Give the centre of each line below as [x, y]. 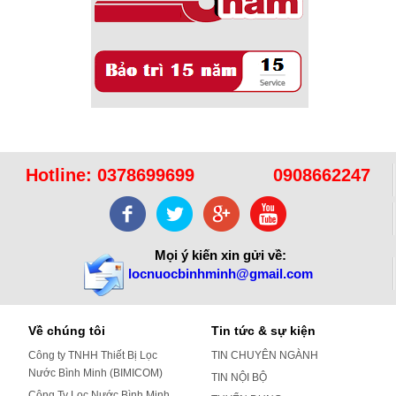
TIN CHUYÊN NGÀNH [265, 355]
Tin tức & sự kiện [263, 330]
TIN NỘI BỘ [239, 377]
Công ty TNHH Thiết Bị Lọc [93, 355]
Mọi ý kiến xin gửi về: [220, 255]
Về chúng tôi [67, 330]
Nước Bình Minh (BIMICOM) [95, 373]
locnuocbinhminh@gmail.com [220, 274]
